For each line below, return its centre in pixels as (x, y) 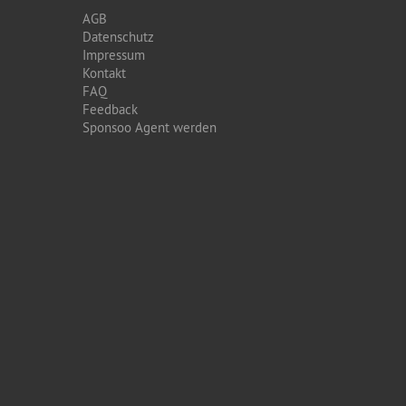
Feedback (110, 109)
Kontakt (104, 73)
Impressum (114, 55)
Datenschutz (118, 37)
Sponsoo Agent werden (150, 127)
